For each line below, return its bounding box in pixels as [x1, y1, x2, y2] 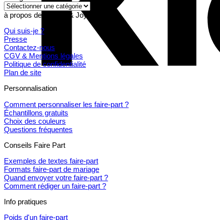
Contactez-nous [4, 43, 55, 52]
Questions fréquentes [4, 125, 73, 134]
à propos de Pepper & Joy [4, 11, 87, 20]
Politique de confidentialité [4, 60, 86, 69]
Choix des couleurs [4, 116, 66, 125]
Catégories [3, 1, 38, 10]
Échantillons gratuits [4, 108, 68, 117]
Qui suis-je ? [4, 27, 44, 35]
